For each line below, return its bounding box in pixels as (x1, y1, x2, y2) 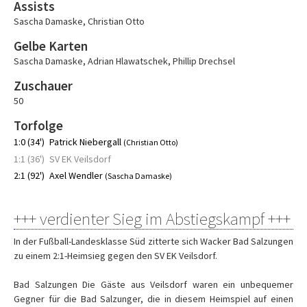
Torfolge (14, 117, 63, 134)
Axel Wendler (49, 169, 105, 182)
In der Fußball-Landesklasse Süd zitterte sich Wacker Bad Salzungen (14, 235, 293, 247)
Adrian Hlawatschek (88, 55, 168, 67)
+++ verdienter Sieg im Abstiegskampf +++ (14, 208, 291, 230)
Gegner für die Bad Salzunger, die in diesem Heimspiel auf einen (14, 293, 293, 305)
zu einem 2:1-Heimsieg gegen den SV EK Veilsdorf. (14, 249, 217, 262)
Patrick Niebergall (49, 136, 123, 148)
